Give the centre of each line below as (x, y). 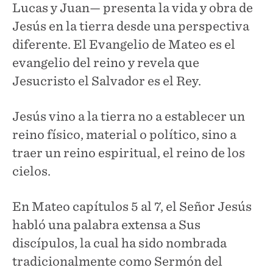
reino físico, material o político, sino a (124, 134)
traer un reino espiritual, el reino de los (129, 153)
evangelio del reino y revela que (106, 62)
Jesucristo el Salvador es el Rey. (107, 81)
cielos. (31, 171)
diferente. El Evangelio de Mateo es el (124, 44)
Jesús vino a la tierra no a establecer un (129, 116)
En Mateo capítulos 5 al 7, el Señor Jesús (132, 206)
